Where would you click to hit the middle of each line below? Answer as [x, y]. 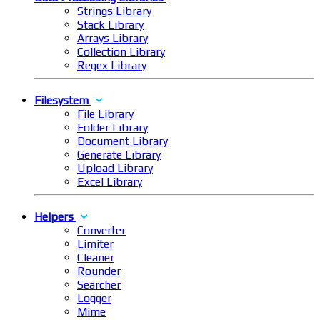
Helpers [54, 217]
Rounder [99, 271]
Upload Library [115, 169]
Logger [94, 299]
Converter [101, 231]
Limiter [95, 244]
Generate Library [119, 155]
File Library [105, 114]
